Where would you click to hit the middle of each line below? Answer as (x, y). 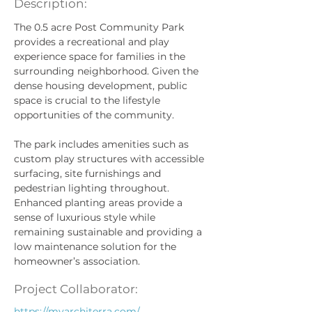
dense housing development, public (102, 86)
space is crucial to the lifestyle (88, 100)
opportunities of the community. (94, 115)
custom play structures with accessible (110, 159)
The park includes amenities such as (103, 144)
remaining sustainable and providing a (109, 232)
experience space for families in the (101, 56)
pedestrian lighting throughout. (93, 188)
